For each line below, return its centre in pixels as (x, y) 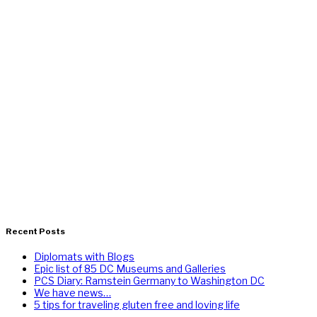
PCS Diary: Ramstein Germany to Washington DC (149, 280)
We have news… (73, 292)
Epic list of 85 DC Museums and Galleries (130, 268)
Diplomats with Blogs (84, 256)
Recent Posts (35, 232)
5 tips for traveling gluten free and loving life (137, 304)
